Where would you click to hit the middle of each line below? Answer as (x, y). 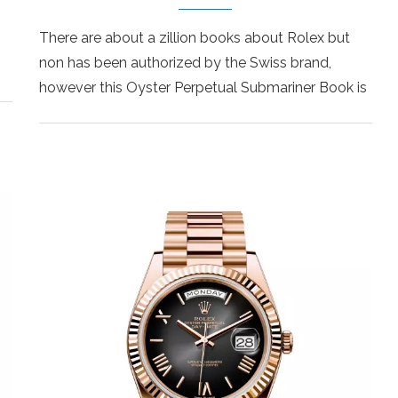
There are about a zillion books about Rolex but (194, 37)
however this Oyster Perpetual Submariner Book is (203, 87)
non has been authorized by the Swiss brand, (185, 62)
